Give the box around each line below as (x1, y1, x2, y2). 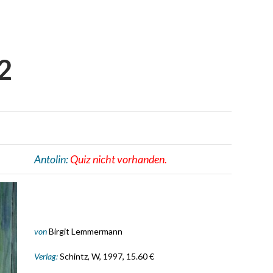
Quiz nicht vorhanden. (69, 152, 167, 166)
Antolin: (34, 152, 70, 166)
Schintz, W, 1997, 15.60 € (59, 250, 154, 261)
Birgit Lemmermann (48, 225, 122, 236)
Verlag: (34, 250, 60, 261)
